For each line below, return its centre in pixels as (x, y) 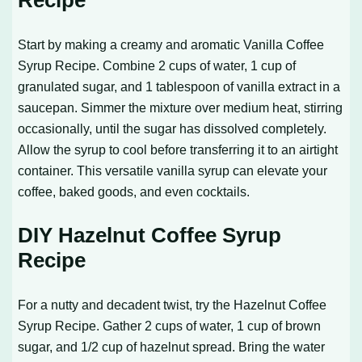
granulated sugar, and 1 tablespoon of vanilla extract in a (179, 86)
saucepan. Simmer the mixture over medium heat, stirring (181, 107)
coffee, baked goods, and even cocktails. (134, 191)
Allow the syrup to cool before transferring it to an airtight (178, 149)
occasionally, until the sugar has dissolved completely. (173, 128)
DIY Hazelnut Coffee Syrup (150, 235)
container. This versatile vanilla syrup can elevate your (173, 170)
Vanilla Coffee (284, 44)
